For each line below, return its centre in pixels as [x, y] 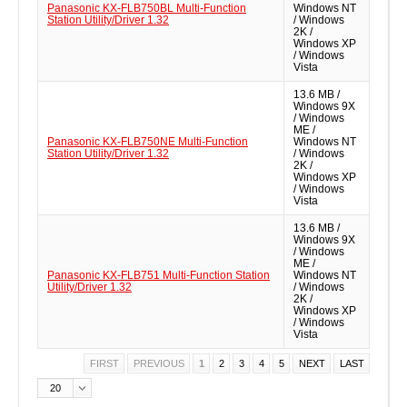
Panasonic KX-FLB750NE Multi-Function [148, 142]
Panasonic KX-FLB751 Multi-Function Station [159, 275]
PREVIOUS [159, 363]
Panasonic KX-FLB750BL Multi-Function [147, 8]
